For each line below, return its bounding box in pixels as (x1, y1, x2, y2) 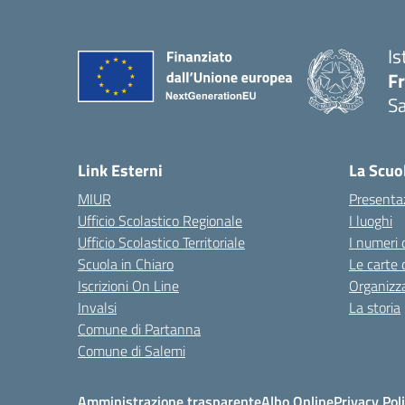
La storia (349, 297, 400, 318)
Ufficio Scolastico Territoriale (78, 231, 245, 253)
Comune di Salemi (78, 340, 185, 362)
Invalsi (78, 297, 117, 318)
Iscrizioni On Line (78, 275, 179, 297)
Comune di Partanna (78, 318, 201, 340)
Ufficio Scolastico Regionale (78, 210, 242, 231)
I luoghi (349, 210, 392, 231)
